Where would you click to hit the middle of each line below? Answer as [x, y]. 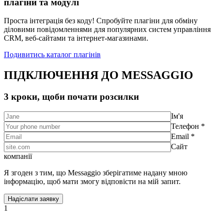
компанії [18, 156]
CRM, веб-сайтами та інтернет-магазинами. [76, 38]
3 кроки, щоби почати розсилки [71, 97]
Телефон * [188, 126]
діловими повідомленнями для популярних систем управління [107, 30]
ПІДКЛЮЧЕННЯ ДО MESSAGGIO [99, 75]
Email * [183, 136]
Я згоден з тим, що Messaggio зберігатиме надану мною [96, 172]
